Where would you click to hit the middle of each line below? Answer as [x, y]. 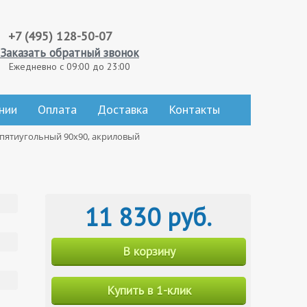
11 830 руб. [148, 217]
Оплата [57, 109]
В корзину [149, 251]
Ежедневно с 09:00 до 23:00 [70, 66]
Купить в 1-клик [149, 290]
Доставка [123, 109]
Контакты [194, 109]
